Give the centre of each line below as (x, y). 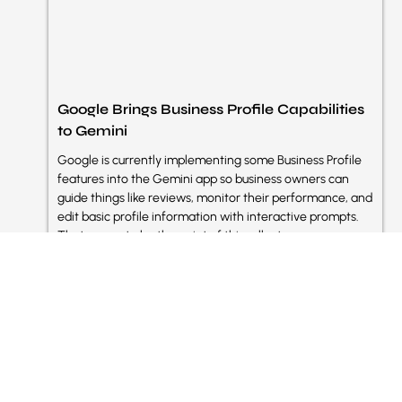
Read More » (87, 265)
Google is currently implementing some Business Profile (210, 160)
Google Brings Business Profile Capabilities (211, 109)
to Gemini (92, 130)
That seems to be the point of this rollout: (171, 235)
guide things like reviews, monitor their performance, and (215, 197)
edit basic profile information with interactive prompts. (208, 216)
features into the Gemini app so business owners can (203, 179)
